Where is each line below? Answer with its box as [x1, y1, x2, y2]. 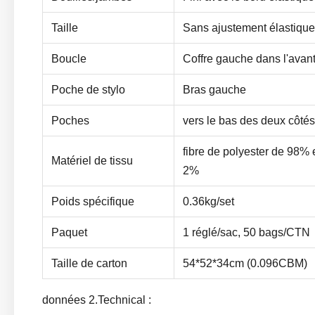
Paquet [51, 226, 87, 238]
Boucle [51, 53, 86, 65]
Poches [51, 115, 89, 127]
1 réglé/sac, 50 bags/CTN [183, 226, 310, 238]
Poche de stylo [51, 84, 125, 96]
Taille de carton [51, 257, 127, 269]
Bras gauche [183, 84, 246, 96]
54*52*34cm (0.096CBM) [183, 257, 307, 269]
